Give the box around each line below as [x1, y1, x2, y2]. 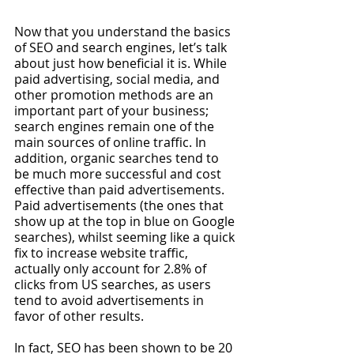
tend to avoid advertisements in [14, 292, 207, 309]
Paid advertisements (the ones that [14, 197, 227, 214]
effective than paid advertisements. [14, 181, 228, 198]
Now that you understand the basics [14, 23, 234, 40]
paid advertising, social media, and [14, 70, 223, 88]
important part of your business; [14, 102, 212, 119]
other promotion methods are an [14, 86, 217, 104]
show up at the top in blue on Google [14, 213, 238, 230]
